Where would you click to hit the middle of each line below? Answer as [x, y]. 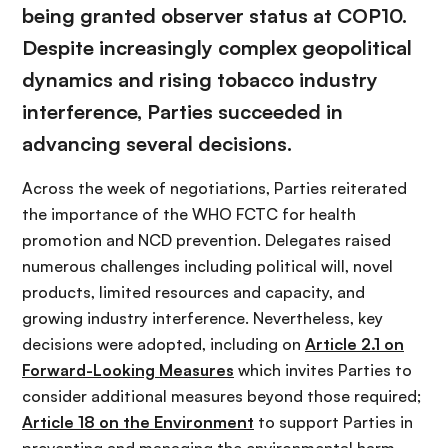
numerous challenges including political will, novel [207, 265]
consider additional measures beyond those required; [221, 395]
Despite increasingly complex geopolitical [217, 47]
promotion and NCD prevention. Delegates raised [206, 239]
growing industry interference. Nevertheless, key [202, 317]
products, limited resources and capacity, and [193, 291]
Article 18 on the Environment [138, 421]
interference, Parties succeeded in [182, 111]
